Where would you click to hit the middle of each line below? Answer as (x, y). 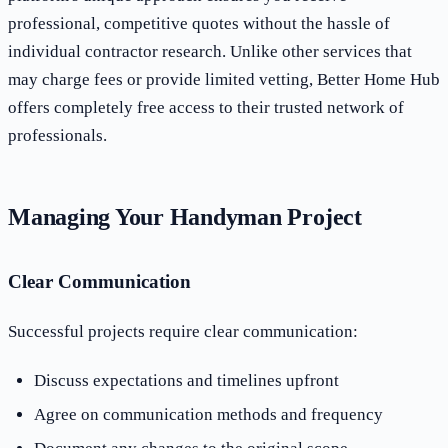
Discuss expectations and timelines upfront (186, 381)
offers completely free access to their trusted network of (206, 107)
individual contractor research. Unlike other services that (210, 51)
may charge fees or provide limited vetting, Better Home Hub (224, 79)
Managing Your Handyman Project (185, 216)
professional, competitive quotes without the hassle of (199, 23)
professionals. (57, 135)
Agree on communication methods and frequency (208, 415)
